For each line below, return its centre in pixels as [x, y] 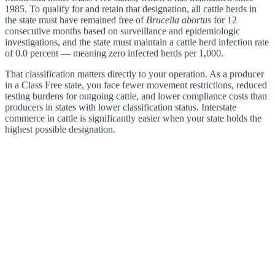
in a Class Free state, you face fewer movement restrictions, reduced [136, 85]
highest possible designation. [60, 130]
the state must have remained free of [76, 20]
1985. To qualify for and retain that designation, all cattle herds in [131, 9]
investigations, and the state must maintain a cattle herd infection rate [137, 42]
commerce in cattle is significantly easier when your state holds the [133, 118]
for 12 [224, 20]
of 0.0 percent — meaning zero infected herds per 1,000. [114, 53]
